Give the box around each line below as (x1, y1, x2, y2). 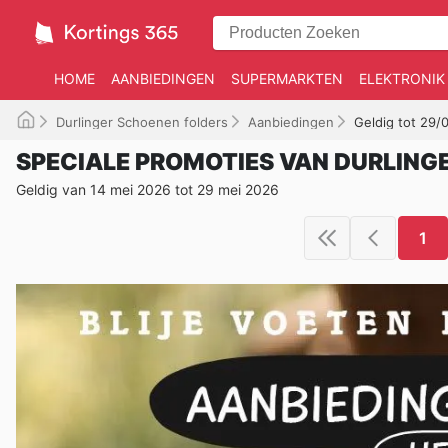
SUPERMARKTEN (231, 70, 343, 87)
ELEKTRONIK (359, 70, 445, 87)
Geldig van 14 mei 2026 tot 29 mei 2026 (16, 181, 279, 198)
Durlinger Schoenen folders (56, 114, 228, 130)
